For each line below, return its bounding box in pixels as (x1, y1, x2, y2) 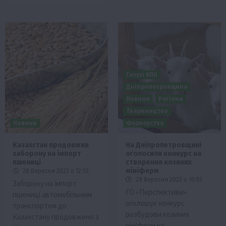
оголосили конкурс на (126, 149, 201, 158)
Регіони (158, 95, 183, 102)
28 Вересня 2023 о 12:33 (21, 167, 89, 175)
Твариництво (126, 107, 168, 115)
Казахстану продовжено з (13, 211, 99, 221)
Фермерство (126, 119, 164, 127)
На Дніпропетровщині (126, 140, 201, 149)
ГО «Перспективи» (126, 187, 187, 197)
